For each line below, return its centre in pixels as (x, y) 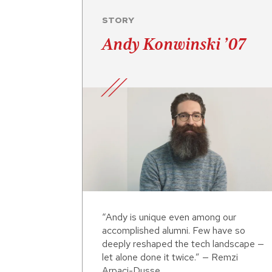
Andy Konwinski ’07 (174, 44)
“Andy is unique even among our (169, 217)
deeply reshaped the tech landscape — (183, 244)
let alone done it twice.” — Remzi (170, 257)
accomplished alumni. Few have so (174, 231)
